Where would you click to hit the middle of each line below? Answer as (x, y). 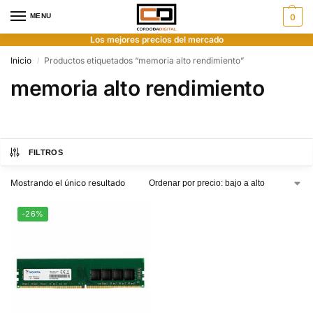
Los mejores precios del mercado (156, 39)
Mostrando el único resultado (68, 183)
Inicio (21, 60)
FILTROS (45, 152)
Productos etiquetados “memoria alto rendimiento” (144, 60)
